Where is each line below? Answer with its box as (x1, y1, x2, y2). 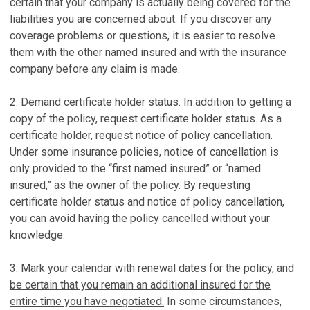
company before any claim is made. (10, 62, 180, 75)
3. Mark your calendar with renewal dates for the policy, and (10, 262, 294, 275)
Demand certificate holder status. (21, 95, 181, 109)
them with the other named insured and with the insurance (10, 46, 286, 59)
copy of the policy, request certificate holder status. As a (10, 112, 282, 125)
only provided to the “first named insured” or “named (10, 162, 261, 175)
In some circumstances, (164, 295, 282, 308)
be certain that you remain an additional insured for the (10, 278, 271, 291)
